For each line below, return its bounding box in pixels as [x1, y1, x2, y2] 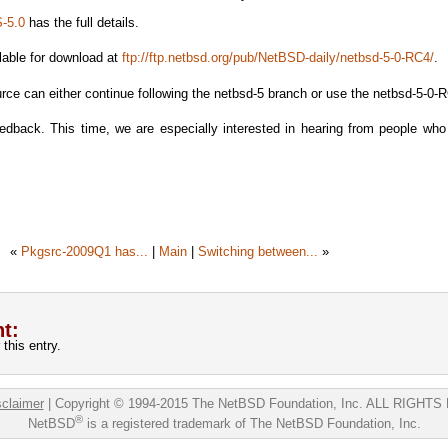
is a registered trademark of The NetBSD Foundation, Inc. [82, 415, 421, 431]
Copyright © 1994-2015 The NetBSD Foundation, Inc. [54, 396, 363, 412]
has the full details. [25, 14, 140, 30]
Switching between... [197, 243, 318, 259]
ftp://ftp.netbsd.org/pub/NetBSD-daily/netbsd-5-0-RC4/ [122, 50, 435, 66]
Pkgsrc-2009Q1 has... [20, 243, 148, 259]
